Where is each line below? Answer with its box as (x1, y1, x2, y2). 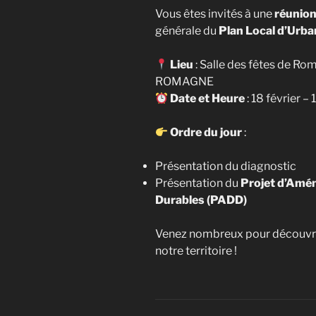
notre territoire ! (155, 244, 237, 258)
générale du (155, 24, 219, 38)
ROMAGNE (155, 75, 214, 89)
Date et (170, 92, 210, 106)
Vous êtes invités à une (155, 7, 274, 21)
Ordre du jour (170, 126, 243, 140)
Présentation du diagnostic (155, 159, 296, 174)
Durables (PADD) (155, 193, 247, 207)
